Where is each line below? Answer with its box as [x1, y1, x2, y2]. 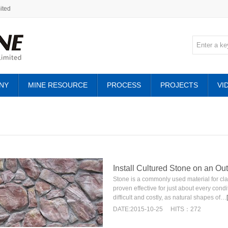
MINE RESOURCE [28, 81, 88, 89]
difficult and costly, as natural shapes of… [113, 194, 226, 201]
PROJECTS [160, 81, 198, 89]
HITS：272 [170, 206, 201, 213]
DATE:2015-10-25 [113, 206, 163, 213]
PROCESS [107, 81, 141, 89]
